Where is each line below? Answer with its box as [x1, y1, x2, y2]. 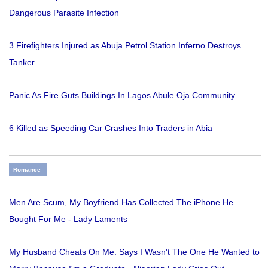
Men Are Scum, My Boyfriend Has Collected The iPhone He [9, 197, 233, 207]
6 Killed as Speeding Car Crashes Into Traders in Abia [9, 123, 212, 133]
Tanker [9, 57, 35, 67]
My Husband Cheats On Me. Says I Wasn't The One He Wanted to [9, 246, 260, 257]
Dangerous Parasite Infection [9, 7, 119, 17]
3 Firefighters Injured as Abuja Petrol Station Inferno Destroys [9, 40, 241, 50]
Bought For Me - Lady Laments [9, 214, 127, 224]
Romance [13, 166, 41, 173]
